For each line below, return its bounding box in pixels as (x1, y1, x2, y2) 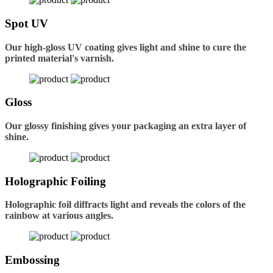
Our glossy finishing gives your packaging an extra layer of (5, 120, 246, 131)
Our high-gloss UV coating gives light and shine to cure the (5, 41, 246, 52)
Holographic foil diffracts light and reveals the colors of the (5, 199, 246, 210)
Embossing (5, 253, 60, 267)
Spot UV (5, 16, 48, 30)
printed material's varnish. (5, 52, 114, 63)
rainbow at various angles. (5, 210, 113, 221)
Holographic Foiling (5, 174, 106, 188)
